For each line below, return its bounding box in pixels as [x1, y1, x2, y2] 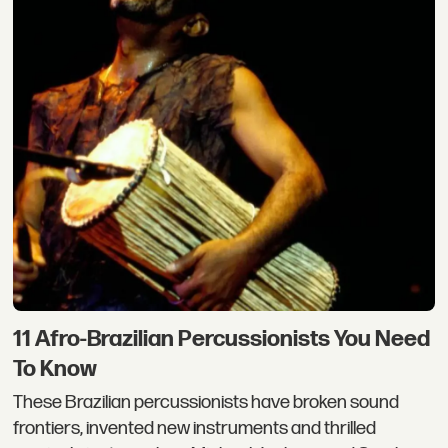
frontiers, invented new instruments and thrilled [13, 417, 377, 441]
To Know [13, 354, 98, 383]
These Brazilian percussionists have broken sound [13, 391, 400, 415]
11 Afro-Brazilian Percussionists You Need [13, 324, 431, 353]
